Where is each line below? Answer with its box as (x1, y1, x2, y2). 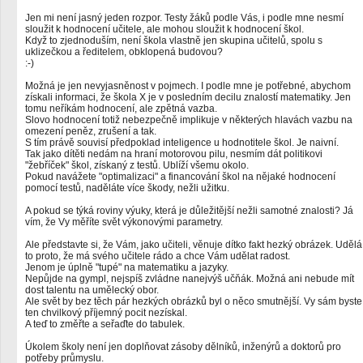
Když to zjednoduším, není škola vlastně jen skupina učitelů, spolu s (25, 35, 322, 46)
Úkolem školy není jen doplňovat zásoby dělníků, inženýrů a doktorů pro (25, 341, 341, 352)
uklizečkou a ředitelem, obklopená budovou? (25, 46, 223, 58)
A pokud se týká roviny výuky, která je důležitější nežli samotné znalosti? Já (25, 205, 353, 216)
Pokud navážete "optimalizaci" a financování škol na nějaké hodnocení (25, 171, 335, 182)
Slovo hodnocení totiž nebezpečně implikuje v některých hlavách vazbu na (25, 114, 352, 126)
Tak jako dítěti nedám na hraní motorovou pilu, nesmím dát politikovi (25, 148, 322, 160)
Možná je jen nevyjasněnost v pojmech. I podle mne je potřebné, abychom (25, 80, 351, 92)
